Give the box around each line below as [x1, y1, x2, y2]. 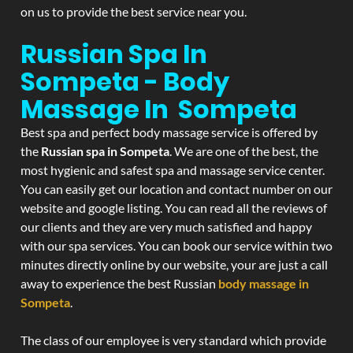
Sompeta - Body [20, 64, 229, 99]
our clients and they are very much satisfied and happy [20, 219, 312, 234]
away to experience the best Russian [20, 276, 218, 291]
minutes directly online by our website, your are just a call [20, 257, 328, 272]
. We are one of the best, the [169, 143, 318, 158]
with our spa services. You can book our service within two [20, 238, 333, 253]
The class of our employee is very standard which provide [20, 333, 326, 347]
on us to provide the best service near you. [20, 4, 247, 19]
